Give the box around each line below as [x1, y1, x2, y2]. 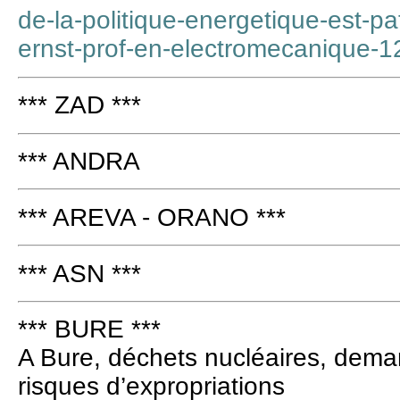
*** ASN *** [18, 259, 141, 287]
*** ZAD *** [18, 91, 141, 120]
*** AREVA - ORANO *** [18, 203, 286, 231]
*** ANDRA [18, 146, 140, 175]
